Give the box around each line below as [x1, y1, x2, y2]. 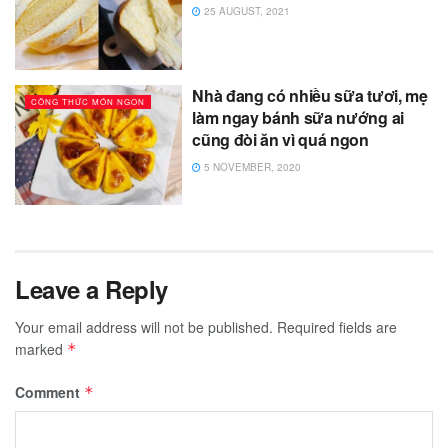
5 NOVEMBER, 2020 [201, 160, 302, 175]
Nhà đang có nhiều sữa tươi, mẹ [192, 84, 428, 108]
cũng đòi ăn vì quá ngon [192, 128, 369, 152]
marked [15, 338, 67, 359]
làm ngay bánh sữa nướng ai [192, 106, 404, 130]
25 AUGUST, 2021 [201, 3, 291, 18]
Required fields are [277, 316, 397, 337]
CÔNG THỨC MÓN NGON [31, 96, 145, 108]
